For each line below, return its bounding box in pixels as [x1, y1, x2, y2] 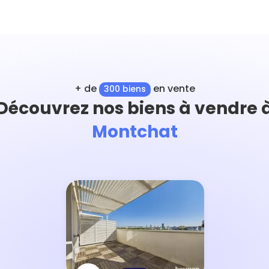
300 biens [103, 83, 146, 95]
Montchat [91, 119, 178, 144]
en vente [150, 82, 195, 95]
